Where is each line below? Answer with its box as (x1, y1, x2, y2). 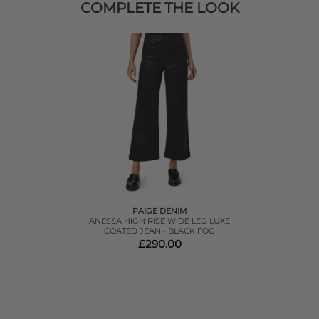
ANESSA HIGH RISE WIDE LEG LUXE (89, 216, 230, 226)
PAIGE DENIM (132, 206, 187, 216)
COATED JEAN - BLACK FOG (104, 226, 215, 236)
